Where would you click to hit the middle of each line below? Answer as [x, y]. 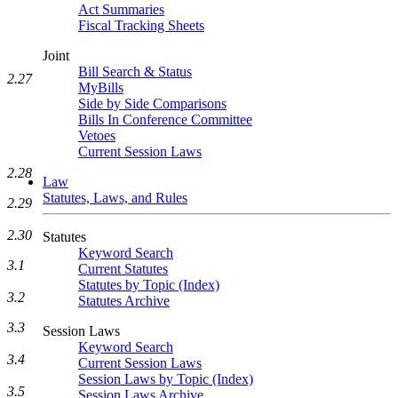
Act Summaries [121, 9]
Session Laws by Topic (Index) [166, 379]
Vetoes [97, 135]
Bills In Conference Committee [165, 119]
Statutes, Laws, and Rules [115, 198]
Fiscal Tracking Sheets [141, 25]
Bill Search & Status [135, 72]
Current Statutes [123, 269]
